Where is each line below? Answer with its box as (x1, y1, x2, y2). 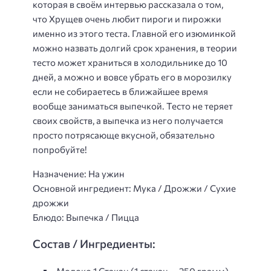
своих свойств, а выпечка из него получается (33, 114, 223, 126)
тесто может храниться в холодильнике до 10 (33, 56, 227, 68)
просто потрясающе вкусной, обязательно (33, 129, 215, 140)
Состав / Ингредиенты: (33, 236, 155, 250)
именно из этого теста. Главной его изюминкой (33, 27, 236, 39)
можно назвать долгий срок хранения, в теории (33, 42, 237, 53)
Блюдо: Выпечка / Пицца (33, 212, 139, 223)
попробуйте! (33, 143, 87, 155)
